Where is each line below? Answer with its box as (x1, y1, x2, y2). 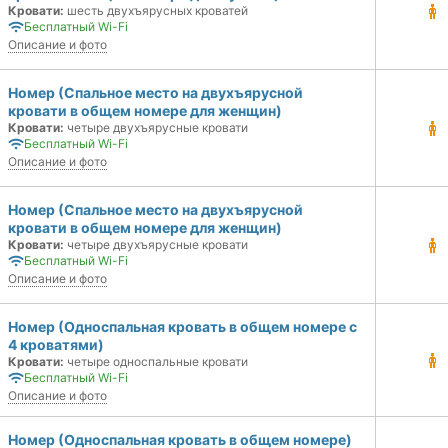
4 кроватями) (8, 336, 104, 353)
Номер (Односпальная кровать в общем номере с (8, 318, 357, 335)
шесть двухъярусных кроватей (64, 3, 248, 18)
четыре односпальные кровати (64, 354, 248, 369)
